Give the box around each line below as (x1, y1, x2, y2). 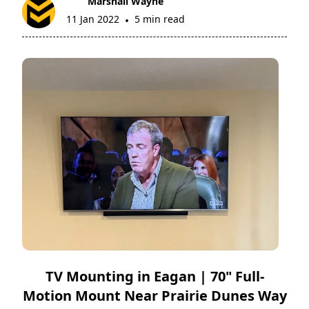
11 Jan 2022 (66, 12, 120, 26)
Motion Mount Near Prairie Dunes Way (22, 286, 287, 305)
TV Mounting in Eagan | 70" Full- (45, 266, 264, 286)
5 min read (134, 12, 186, 26)
